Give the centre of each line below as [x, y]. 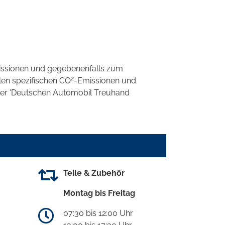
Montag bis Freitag [99, 193]
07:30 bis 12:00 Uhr [98, 213]
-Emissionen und [105, 80]
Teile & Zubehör [94, 173]
